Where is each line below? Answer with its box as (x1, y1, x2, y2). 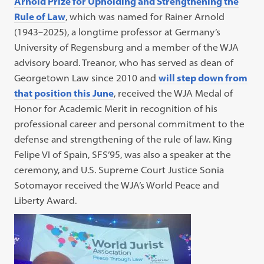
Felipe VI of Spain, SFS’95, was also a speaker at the (14, 148, 232, 161)
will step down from (159, 72, 248, 84)
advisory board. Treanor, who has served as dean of (14, 57, 234, 69)
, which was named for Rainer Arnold (65, 11, 225, 23)
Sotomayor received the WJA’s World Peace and (14, 179, 220, 192)
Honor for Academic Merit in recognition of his (14, 103, 218, 115)
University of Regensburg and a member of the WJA (14, 41, 239, 54)
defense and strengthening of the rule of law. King (14, 133, 233, 146)
